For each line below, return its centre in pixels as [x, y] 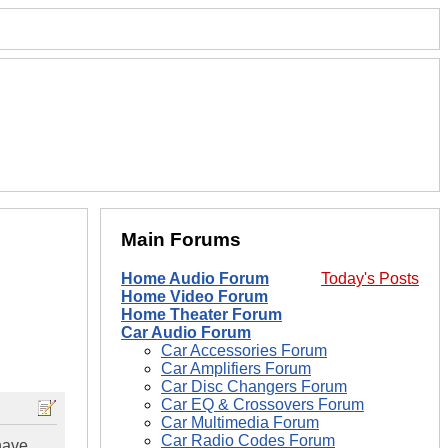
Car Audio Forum [186, 333]
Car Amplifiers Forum [236, 369]
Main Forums [181, 240]
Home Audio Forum [195, 279]
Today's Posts [370, 279]
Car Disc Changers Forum [254, 387]
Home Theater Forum [201, 315]
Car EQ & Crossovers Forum [262, 405]
